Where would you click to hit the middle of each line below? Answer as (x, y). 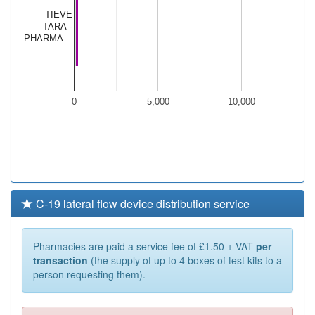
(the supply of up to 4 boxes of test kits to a (185, 261)
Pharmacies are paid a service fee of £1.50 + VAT (144, 246)
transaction (60, 261)
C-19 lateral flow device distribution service (141, 204)
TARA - (58, 27)
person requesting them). (89, 275)
